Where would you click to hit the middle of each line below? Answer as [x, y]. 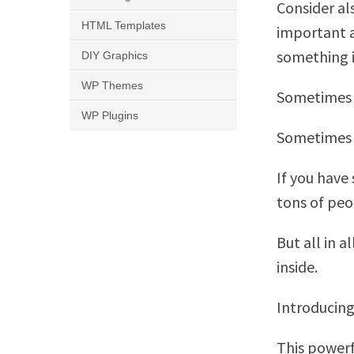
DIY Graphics [115, 55]
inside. [297, 267]
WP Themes [112, 85]
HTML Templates [124, 25]
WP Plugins [110, 115]
